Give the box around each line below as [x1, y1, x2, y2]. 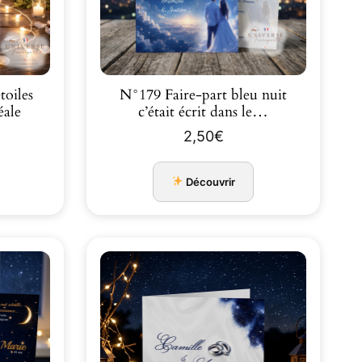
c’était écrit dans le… [138, 103, 268, 122]
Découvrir [183, 175, 236, 188]
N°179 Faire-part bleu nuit [120, 86, 287, 105]
